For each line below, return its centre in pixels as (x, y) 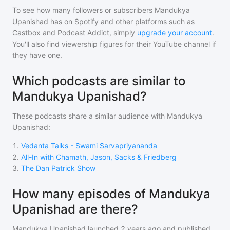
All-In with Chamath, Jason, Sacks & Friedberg (99, 157)
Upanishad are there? (75, 209)
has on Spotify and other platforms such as (121, 21)
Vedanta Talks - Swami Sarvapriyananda (89, 146)
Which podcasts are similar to (99, 81)
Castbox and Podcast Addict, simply (74, 33)
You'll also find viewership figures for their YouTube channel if (114, 44)
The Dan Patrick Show (58, 168)
